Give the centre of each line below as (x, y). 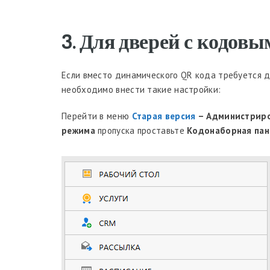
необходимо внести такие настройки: (141, 89)
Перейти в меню (97, 116)
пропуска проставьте (141, 130)
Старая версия (164, 116)
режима (78, 130)
